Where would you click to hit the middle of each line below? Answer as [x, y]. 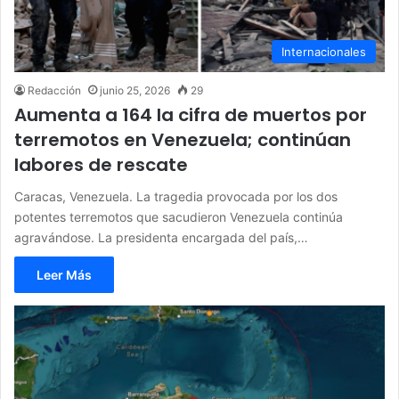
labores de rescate [101, 165]
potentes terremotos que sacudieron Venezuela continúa [179, 217]
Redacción [54, 91]
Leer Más [64, 275]
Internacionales [324, 52]
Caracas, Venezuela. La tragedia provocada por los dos [176, 197]
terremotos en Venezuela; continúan [183, 140]
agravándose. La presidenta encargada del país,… [161, 238]
